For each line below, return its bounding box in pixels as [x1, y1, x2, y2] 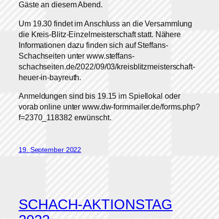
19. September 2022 [19, 146, 82, 154]
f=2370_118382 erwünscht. [19, 112, 111, 122]
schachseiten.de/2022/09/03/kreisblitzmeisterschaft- [19, 62, 195, 71]
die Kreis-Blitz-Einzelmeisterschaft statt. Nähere [19, 29, 181, 39]
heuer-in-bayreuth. [19, 72, 82, 82]
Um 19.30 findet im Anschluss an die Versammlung [19, 19, 193, 28]
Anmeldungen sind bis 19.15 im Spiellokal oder [19, 91, 180, 100]
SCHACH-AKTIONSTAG [19, 197, 173, 213]
